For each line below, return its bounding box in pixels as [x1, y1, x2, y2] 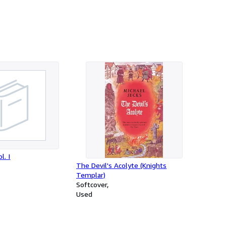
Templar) [76, 171, 106, 179]
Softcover [76, 180, 107, 189]
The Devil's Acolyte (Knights [76, 161, 167, 169]
